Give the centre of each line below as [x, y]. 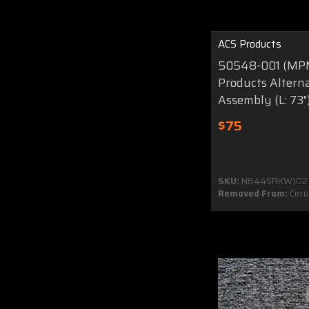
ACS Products [250, 44]
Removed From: [253, 193]
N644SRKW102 [273, 181]
